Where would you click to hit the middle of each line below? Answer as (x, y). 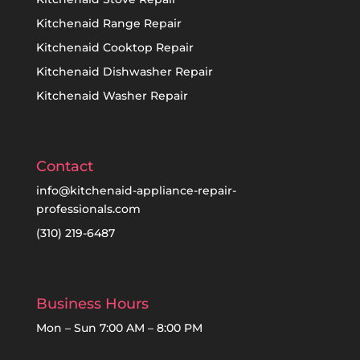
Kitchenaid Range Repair (108, 23)
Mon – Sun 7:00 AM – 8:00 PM (119, 327)
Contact (64, 166)
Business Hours (92, 303)
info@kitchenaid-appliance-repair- (136, 190)
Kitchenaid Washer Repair (112, 95)
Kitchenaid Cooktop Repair (115, 47)
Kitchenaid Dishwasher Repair (124, 71)
